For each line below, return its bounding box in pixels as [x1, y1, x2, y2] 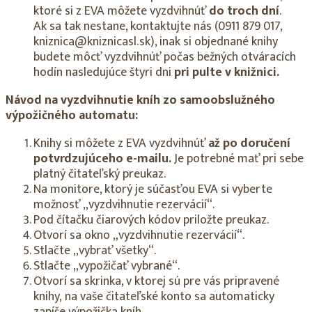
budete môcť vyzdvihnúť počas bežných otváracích [33, 46, 296, 68]
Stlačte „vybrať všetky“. [33, 240, 156, 261]
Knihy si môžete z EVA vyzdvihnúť [33, 132, 208, 154]
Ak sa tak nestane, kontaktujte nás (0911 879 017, [33, 15, 282, 37]
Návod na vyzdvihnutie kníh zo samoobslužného [6, 89, 275, 111]
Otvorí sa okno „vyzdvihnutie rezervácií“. [33, 224, 244, 246]
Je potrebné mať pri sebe [174, 148, 304, 169]
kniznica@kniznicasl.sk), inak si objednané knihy [33, 31, 278, 52]
